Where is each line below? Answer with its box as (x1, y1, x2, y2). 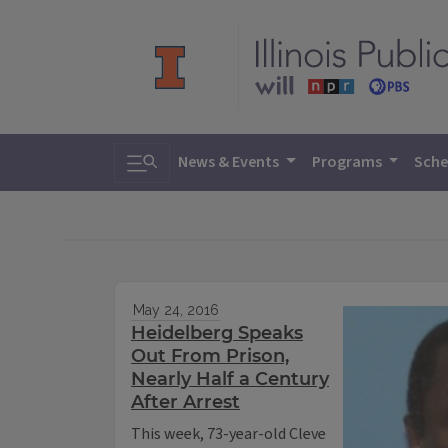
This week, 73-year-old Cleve (131, 423, 326, 446)
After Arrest (131, 391, 240, 414)
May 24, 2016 (132, 302, 219, 319)
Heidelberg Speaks (131, 322, 303, 345)
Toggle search (126, 142, 245, 171)
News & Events (178, 151, 282, 173)
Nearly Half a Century (131, 368, 329, 391)
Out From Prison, (131, 345, 289, 368)
